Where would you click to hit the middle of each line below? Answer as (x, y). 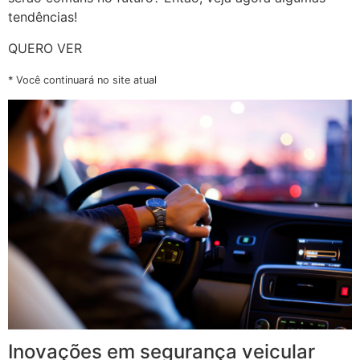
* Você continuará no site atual (82, 80)
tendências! (43, 17)
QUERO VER (45, 48)
